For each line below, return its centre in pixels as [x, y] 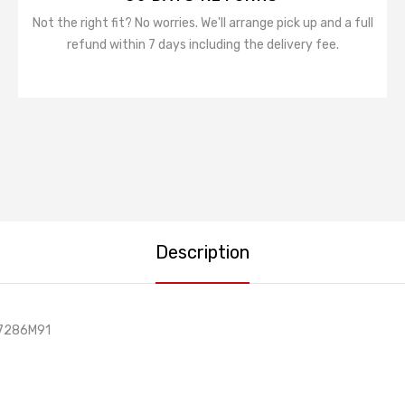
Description [202, 252]
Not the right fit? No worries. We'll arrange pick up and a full [202, 23]
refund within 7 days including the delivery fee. [202, 45]
